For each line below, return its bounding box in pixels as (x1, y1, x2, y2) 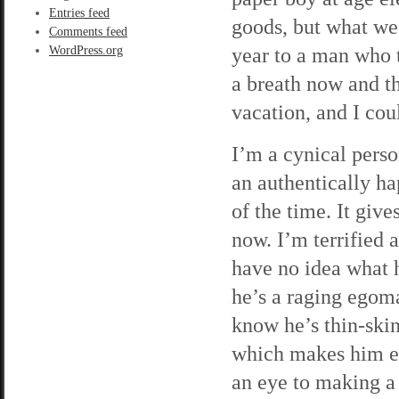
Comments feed (49, 25, 127, 38)
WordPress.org (49, 44, 123, 57)
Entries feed (49, 6, 110, 20)
